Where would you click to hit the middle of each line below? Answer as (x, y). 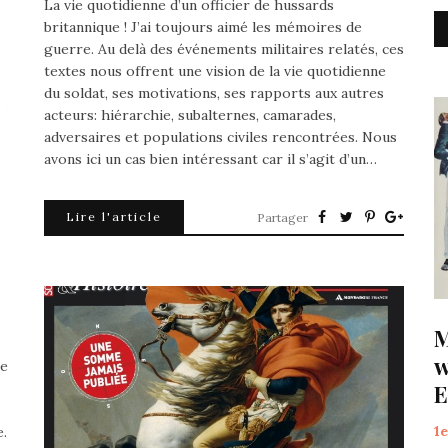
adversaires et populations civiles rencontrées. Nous (220, 137)
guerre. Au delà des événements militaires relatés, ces (224, 49)
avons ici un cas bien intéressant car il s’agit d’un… (210, 159)
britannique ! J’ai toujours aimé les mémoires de (203, 27)
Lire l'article (114, 217)
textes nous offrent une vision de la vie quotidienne (215, 71)
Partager (282, 218)
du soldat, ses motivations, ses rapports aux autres (214, 93)
